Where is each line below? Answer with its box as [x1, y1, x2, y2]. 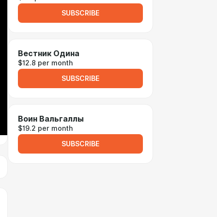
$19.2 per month [18, 124, 73, 132]
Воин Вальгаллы [18, 114, 84, 124]
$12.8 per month [18, 59, 73, 67]
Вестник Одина [18, 49, 79, 58]
